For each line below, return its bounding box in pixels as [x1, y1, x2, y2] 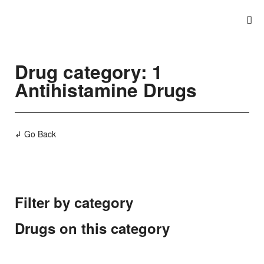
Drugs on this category [15, 218, 170, 238]
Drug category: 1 [15, 58, 163, 85]
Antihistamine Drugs [15, 77, 197, 103]
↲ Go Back [15, 128, 56, 140]
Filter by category [15, 192, 133, 212]
